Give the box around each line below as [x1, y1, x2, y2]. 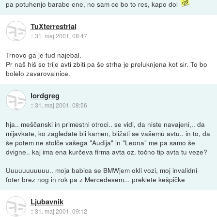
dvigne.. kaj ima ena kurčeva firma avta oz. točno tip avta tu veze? [6, 147, 208, 157]
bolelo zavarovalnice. [6, 68, 71, 78]
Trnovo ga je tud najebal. [6, 50, 82, 60]
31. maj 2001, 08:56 [34, 100, 87, 109]
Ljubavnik [30, 196, 63, 207]
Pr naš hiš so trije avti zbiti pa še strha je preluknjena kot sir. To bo [6, 59, 208, 69]
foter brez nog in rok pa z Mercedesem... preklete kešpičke [6, 174, 186, 185]
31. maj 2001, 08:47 [34, 31, 87, 40]
